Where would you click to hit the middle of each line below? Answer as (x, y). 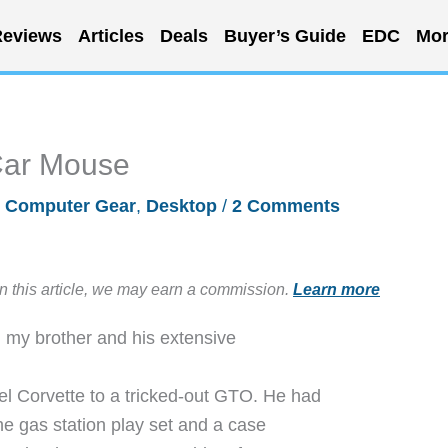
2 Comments (286, 206)
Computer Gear (70, 206)
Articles (110, 35)
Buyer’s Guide (284, 35)
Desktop (181, 206)
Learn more (336, 289)
